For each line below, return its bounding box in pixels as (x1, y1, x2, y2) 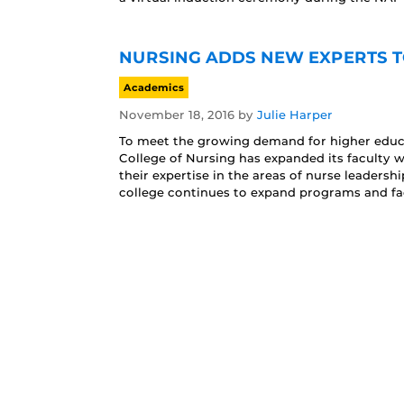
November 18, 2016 (119, 107, 234, 122)
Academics (124, 81, 184, 94)
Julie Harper (257, 107, 333, 122)
